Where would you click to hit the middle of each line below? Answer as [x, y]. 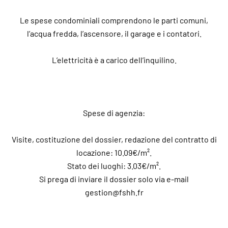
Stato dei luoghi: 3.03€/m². [114, 166]
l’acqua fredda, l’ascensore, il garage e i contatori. [114, 33]
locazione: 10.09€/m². [114, 152]
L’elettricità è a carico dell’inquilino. [114, 60]
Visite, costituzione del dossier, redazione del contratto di [114, 139]
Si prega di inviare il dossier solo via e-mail [114, 179]
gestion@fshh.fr [114, 192]
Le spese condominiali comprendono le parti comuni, [114, 20]
